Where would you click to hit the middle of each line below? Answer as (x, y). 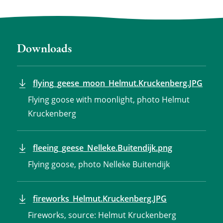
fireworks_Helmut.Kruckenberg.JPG (100, 199)
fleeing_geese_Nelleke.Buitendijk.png (102, 148)
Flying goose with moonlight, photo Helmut (109, 100)
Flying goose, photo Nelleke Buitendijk (99, 165)
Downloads (44, 48)
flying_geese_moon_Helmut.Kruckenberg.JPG (117, 83)
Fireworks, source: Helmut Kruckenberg (102, 215)
